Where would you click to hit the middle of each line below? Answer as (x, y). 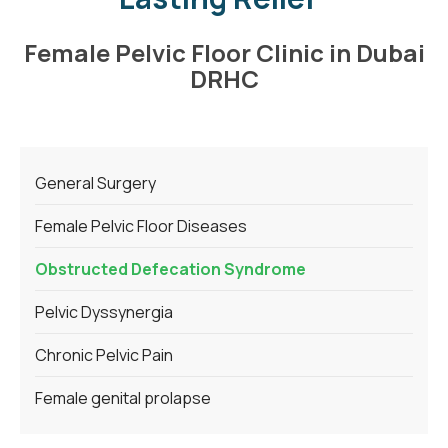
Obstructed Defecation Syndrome (170, 268)
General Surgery (95, 182)
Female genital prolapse (123, 397)
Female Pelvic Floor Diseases (141, 225)
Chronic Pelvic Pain (104, 354)
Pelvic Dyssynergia (104, 311)
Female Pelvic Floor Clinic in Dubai (224, 52)
